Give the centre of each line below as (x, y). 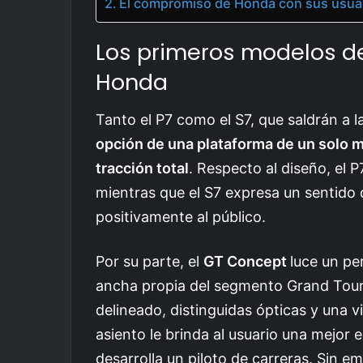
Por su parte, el (149, 262)
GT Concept (247, 262)
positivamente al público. (181, 217)
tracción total (142, 169)
